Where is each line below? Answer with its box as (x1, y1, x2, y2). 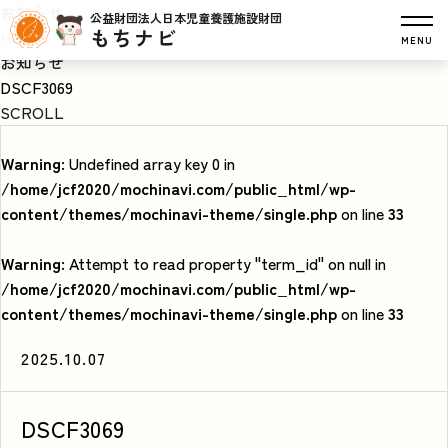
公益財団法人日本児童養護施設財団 (90, 8, 282, 26)
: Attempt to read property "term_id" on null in (61, 251, 386, 275)
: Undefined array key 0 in (61, 151, 235, 175)
